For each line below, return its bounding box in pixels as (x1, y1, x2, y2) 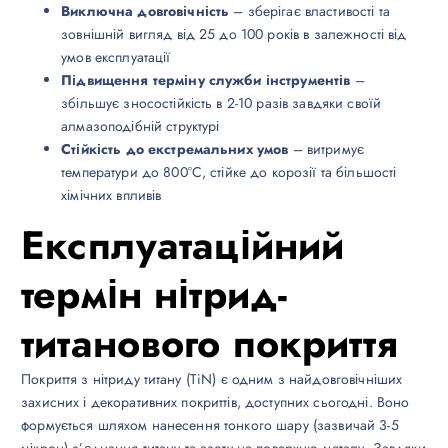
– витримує (288, 138, 365, 159)
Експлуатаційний (21, 216, 345, 274)
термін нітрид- (21, 265, 288, 323)
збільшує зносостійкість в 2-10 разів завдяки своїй (61, 92, 382, 113)
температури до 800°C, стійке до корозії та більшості (61, 161, 397, 182)
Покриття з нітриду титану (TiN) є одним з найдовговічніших (21, 368, 403, 389)
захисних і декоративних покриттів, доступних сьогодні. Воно (21, 391, 410, 412)
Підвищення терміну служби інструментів (61, 69, 351, 90)
